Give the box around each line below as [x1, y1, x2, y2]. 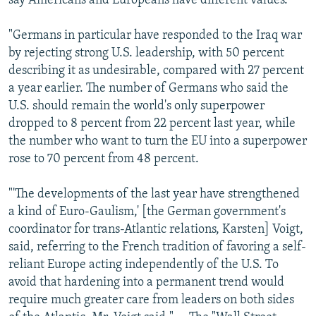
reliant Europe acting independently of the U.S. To [8, 257, 279, 272]
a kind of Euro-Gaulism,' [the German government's [8, 205, 286, 219]
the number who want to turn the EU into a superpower [8, 134, 307, 148]
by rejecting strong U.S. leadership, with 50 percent [8, 46, 284, 60]
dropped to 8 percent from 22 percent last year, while [8, 116, 296, 130]
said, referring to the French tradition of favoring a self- [8, 240, 306, 254]
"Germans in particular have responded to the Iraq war [8, 28, 302, 42]
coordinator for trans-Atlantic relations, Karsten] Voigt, [8, 222, 303, 236]
